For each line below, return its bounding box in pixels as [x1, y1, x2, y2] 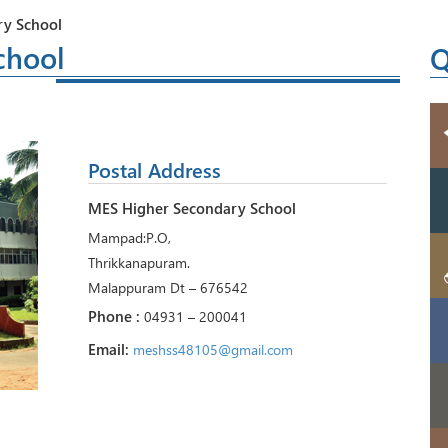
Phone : [87, 306, 144, 326]
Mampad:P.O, [87, 228, 171, 247]
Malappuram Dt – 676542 [87, 278, 248, 297]
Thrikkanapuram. [87, 253, 190, 272]
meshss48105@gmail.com [132, 340, 293, 359]
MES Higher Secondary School [87, 198, 296, 218]
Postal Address [87, 156, 221, 183]
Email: [87, 339, 133, 359]
